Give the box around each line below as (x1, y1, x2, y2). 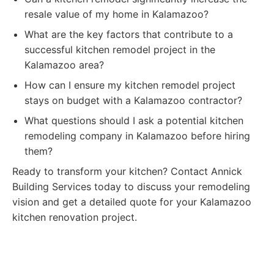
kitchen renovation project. (12, 211, 137, 223)
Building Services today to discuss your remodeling (12, 180, 250, 193)
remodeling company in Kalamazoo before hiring (24, 130, 250, 142)
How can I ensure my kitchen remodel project (24, 79, 235, 91)
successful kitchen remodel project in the (24, 43, 215, 56)
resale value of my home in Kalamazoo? (24, 8, 209, 20)
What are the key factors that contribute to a (24, 28, 233, 40)
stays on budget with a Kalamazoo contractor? (24, 94, 242, 106)
